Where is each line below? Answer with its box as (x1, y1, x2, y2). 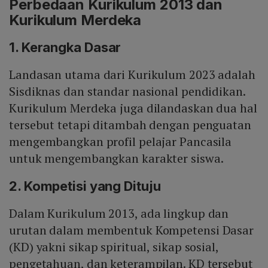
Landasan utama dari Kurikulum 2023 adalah (9, 66, 255, 83)
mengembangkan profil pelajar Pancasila (9, 133, 232, 150)
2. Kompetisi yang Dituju (9, 178, 161, 194)
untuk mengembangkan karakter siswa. (9, 150, 224, 166)
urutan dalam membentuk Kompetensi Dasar (9, 221, 254, 238)
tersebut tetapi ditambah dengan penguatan (9, 116, 251, 133)
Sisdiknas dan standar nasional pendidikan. (9, 83, 245, 99)
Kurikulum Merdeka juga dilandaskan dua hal (9, 99, 257, 116)
